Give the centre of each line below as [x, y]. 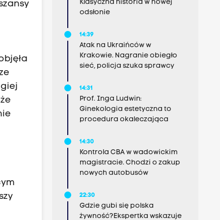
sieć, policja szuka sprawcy [127, 66]
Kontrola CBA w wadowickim [128, 152]
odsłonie [95, 13]
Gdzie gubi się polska [116, 206]
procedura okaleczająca [124, 120]
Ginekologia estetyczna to [125, 109]
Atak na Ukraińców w [115, 45]
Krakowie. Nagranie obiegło [128, 56]
